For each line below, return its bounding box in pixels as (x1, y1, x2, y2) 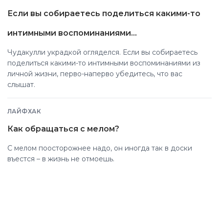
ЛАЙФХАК (7, 108, 42, 115)
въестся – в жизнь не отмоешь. (7, 154, 114, 164)
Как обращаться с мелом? (7, 124, 119, 134)
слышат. (7, 80, 35, 89)
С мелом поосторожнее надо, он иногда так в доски (7, 144, 192, 153)
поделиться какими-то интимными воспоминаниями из (7, 59, 200, 68)
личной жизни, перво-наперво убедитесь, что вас (7, 69, 182, 79)
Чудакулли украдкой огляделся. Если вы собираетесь (7, 48, 197, 57)
